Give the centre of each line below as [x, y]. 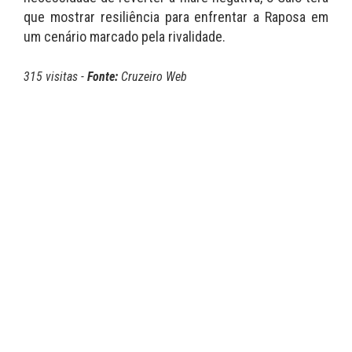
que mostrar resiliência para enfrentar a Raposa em [176, 17]
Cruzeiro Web [152, 77]
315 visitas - [55, 77]
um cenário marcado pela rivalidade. [125, 37]
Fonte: [103, 77]
